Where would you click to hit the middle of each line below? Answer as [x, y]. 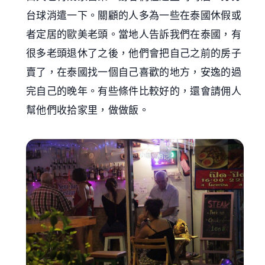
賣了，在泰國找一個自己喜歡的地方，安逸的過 [134, 72]
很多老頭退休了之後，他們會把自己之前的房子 [134, 53]
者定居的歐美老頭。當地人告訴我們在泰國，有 [134, 34]
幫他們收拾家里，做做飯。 [88, 110]
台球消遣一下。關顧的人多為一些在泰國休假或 [134, 15]
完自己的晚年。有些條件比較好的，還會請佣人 [134, 91]
